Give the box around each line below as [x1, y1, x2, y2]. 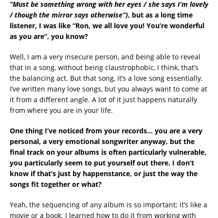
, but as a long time [128, 10, 193, 19]
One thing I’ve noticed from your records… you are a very [10, 126, 202, 135]
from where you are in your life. [10, 105, 113, 115]
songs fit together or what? [10, 179, 102, 189]
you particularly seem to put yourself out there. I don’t [10, 158, 194, 167]
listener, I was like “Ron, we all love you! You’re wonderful [10, 20, 204, 30]
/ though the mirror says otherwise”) [10, 10, 128, 19]
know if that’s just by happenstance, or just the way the [10, 168, 198, 178]
